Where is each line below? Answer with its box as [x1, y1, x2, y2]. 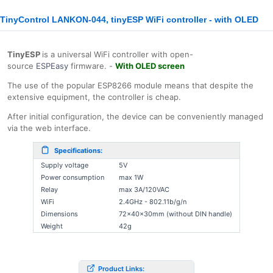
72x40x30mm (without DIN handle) [119, 210, 232, 218]
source [7, 61, 36, 71]
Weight [41, 222, 63, 230]
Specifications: [52, 146, 102, 155]
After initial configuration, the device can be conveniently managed [7, 112, 263, 121]
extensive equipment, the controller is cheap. [7, 92, 181, 102]
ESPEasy [36, 61, 68, 71]
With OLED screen [115, 61, 185, 71]
